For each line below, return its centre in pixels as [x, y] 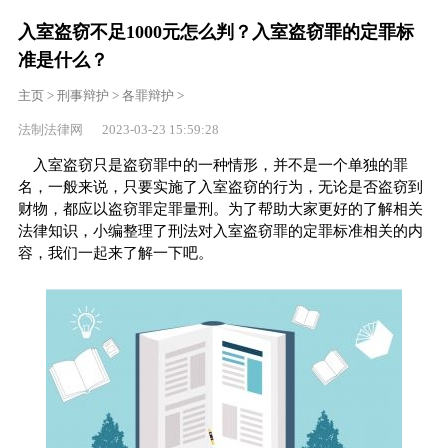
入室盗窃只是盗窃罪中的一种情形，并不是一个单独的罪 [220, 164]
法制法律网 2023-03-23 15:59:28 [118, 129]
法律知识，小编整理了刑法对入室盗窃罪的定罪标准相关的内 [220, 230]
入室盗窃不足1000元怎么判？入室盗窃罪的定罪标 [215, 31]
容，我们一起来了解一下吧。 [115, 252]
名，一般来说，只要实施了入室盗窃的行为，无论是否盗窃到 [220, 186]
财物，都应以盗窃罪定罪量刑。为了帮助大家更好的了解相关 [220, 208]
